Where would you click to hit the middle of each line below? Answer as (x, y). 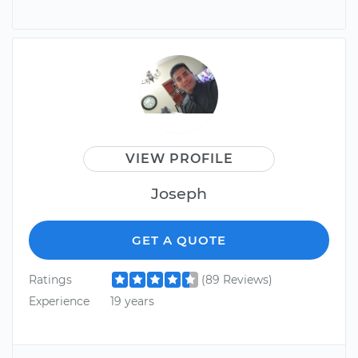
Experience (59, 302)
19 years (132, 302)
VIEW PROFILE (179, 158)
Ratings (50, 279)
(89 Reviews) (237, 279)
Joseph (179, 193)
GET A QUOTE (179, 240)
